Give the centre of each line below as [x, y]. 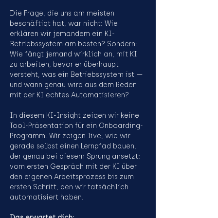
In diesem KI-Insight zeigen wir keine [75, 116]
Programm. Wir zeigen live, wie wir [71, 136]
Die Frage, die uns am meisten [63, 13]
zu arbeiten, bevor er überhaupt [65, 64]
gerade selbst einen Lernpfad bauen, [74, 146]
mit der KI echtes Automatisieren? [69, 95]
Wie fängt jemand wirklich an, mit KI [74, 54]
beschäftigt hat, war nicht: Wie [65, 24]
